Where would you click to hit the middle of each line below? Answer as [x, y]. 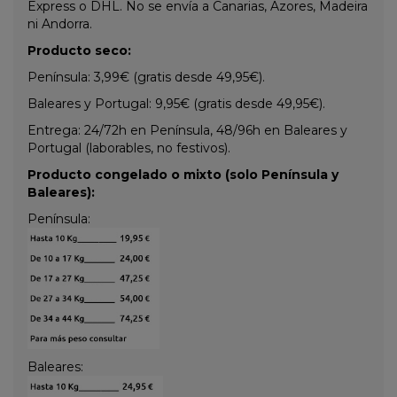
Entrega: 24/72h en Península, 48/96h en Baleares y [187, 130]
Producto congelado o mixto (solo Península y [183, 174]
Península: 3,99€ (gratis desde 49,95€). [146, 77]
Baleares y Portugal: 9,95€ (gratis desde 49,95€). [176, 103]
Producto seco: [79, 50]
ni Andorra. [60, 23]
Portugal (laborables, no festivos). [129, 148]
